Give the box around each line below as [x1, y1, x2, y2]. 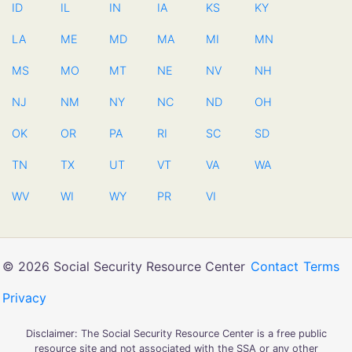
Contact [250, 258, 299, 274]
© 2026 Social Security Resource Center [2, 258, 246, 274]
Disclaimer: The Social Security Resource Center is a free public [25, 328, 327, 339]
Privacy [2, 290, 47, 306]
